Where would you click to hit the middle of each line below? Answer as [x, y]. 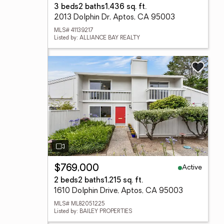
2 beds [66, 181]
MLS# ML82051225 [79, 204]
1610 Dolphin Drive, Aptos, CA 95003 [118, 191]
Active [192, 167]
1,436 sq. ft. [126, 7]
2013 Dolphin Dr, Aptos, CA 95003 [114, 18]
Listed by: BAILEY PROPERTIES [93, 212]
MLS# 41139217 [73, 31]
